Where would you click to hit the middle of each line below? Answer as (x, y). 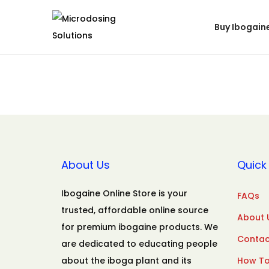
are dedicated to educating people (139, 244)
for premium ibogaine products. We (140, 227)
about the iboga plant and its (126, 261)
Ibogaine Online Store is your (124, 193)
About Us (86, 165)
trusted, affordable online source (135, 210)
